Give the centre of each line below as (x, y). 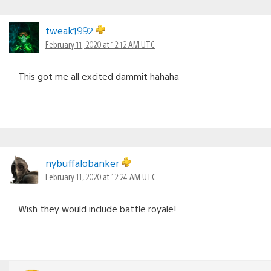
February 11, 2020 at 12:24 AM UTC (101, 176)
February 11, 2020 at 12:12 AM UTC (100, 44)
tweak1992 (70, 30)
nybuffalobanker (83, 163)
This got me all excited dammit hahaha (99, 76)
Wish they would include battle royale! (97, 208)
